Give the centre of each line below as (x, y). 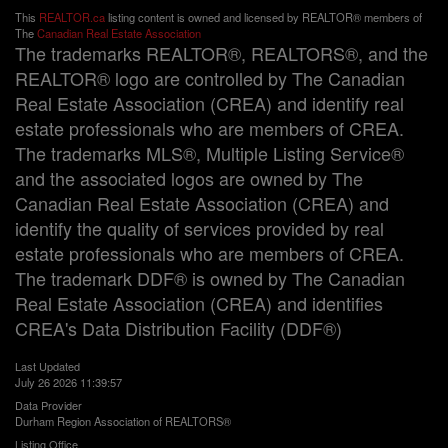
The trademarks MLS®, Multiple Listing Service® (209, 153)
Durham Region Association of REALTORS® (123, 421)
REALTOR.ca (72, 17)
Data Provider (48, 405)
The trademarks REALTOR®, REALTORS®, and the (221, 53)
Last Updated (47, 366)
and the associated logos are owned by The (189, 178)
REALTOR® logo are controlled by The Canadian (210, 78)
